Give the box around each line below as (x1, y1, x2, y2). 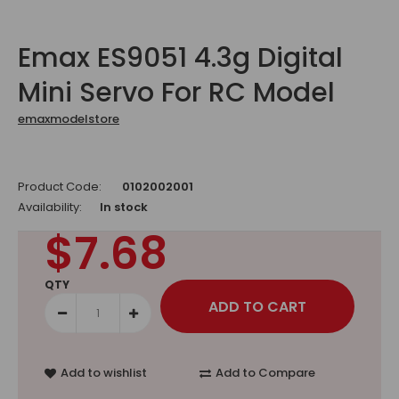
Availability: (18, 199, 82, 216)
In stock (100, 199, 148, 216)
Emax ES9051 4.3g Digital (18, 39, 343, 77)
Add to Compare (216, 364, 315, 381)
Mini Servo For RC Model (18, 74, 335, 111)
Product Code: (18, 178, 102, 195)
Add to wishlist (61, 364, 147, 381)
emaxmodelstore (18, 110, 119, 127)
